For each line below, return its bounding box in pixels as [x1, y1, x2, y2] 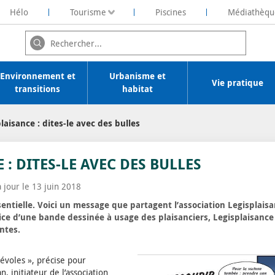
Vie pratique [212, 76, 263, 89]
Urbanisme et [109, 70, 166, 82]
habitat [122, 83, 153, 95]
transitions [15, 83, 60, 95]
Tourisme [69, 6, 106, 18]
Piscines [155, 6, 186, 18]
